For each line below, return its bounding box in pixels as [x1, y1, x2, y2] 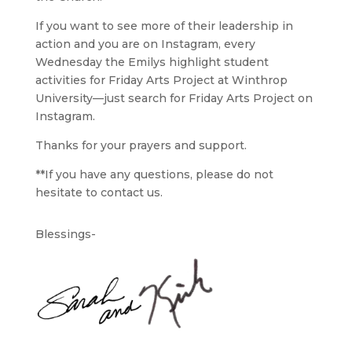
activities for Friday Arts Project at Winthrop [35, 72, 288, 87]
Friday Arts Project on [188, 90, 313, 105]
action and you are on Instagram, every [35, 36, 255, 51]
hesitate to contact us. [35, 185, 163, 200]
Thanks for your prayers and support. [35, 137, 247, 152]
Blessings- [35, 226, 96, 241]
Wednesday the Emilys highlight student [35, 54, 269, 69]
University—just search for [35, 90, 189, 105]
